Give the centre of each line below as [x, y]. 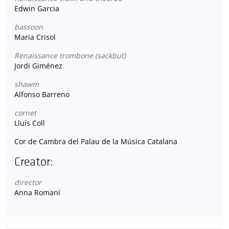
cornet [25, 112]
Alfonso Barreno [42, 94]
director [28, 182]
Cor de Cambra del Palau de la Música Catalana [96, 141]
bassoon [29, 27]
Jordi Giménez [38, 65]
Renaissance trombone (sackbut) [70, 55]
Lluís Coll [30, 123]
